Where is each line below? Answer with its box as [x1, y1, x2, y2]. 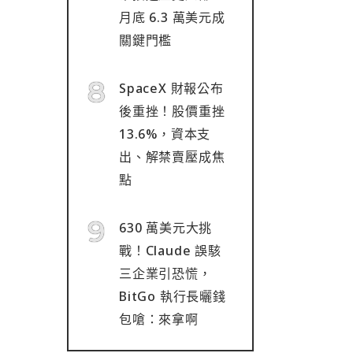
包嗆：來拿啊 [119, 310, 199, 328]
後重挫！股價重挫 [119, 102, 225, 120]
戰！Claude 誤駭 [119, 242, 221, 259]
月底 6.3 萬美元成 [119, 9, 225, 26]
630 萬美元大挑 [119, 219, 213, 236]
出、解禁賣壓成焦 [119, 148, 225, 165]
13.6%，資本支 [119, 125, 211, 143]
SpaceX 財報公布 [119, 80, 224, 97]
